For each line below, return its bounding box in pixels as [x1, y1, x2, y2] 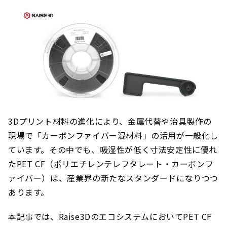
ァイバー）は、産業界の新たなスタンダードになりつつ [8, 172, 219, 184]
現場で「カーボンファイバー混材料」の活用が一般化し [8, 129, 219, 142]
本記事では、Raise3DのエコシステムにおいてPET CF [8, 210, 212, 223]
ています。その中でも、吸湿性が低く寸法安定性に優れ [8, 143, 218, 156]
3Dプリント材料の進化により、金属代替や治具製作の [8, 115, 212, 128]
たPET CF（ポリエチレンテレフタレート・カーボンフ [8, 158, 214, 170]
